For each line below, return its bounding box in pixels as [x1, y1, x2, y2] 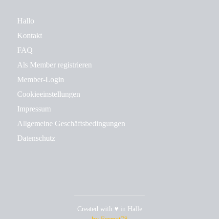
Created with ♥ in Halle [77, 205, 142, 213]
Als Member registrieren [17, 61, 92, 69]
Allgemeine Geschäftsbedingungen [17, 119, 125, 128]
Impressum [17, 105, 51, 113]
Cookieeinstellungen [17, 90, 80, 98]
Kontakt [17, 31, 42, 40]
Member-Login [17, 75, 64, 84]
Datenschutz [17, 134, 55, 142]
